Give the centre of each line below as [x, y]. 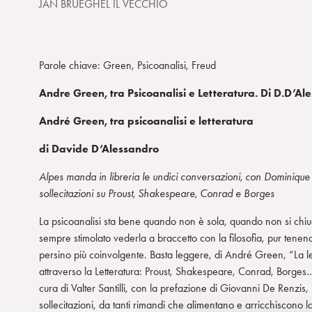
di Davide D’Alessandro [99, 149]
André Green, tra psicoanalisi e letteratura [146, 121]
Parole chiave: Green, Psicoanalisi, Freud [127, 65]
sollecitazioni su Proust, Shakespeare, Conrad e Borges [157, 193]
